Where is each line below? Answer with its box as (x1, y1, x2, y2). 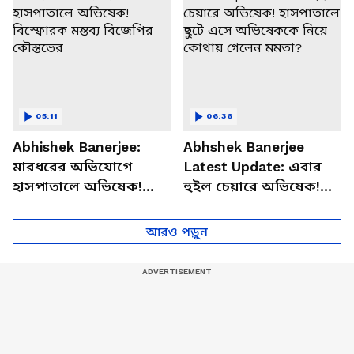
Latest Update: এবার (183, 158, 322, 175)
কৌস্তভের (13, 217, 69, 234)
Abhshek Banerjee (183, 138, 304, 155)
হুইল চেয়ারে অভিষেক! (183, 178, 320, 194)
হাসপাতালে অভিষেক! (13, 178, 142, 194)
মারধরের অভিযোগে (13, 158, 132, 175)
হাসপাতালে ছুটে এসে (183, 198, 310, 214)
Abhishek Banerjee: (13, 138, 141, 155)
